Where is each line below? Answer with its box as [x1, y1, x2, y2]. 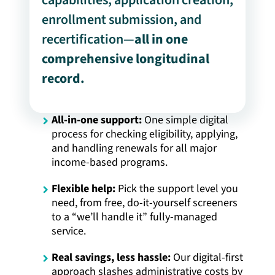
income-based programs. [52, 154, 168, 170]
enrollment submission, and [42, 9, 201, 29]
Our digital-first [171, 249, 243, 265]
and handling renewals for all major [52, 140, 217, 156]
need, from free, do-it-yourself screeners [52, 195, 238, 211]
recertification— [42, 29, 134, 49]
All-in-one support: [52, 112, 142, 128]
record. [42, 68, 85, 88]
